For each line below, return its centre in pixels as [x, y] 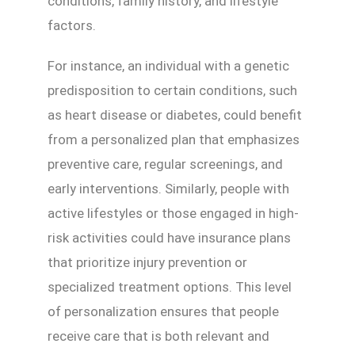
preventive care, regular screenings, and [165, 164]
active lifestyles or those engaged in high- [173, 214]
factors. [72, 26]
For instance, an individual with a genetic [168, 66]
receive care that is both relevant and [158, 336]
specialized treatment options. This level [170, 287]
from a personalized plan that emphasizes [174, 140]
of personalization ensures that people [163, 312]
